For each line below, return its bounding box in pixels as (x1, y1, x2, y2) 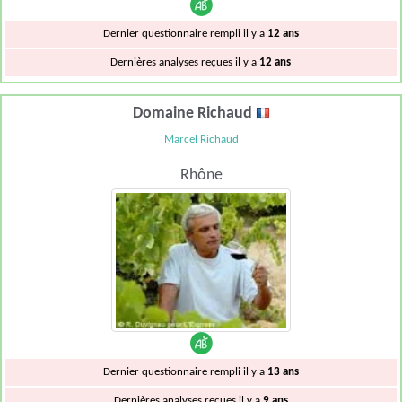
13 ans (267, 366, 299, 379)
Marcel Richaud (163, 133, 239, 145)
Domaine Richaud (132, 104, 256, 122)
